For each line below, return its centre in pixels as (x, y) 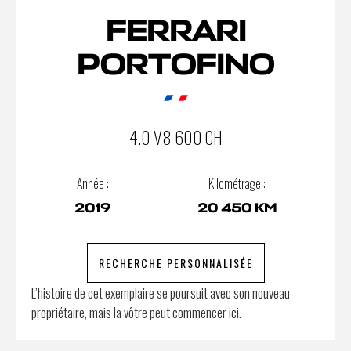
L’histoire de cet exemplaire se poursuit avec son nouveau (161, 292)
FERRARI (175, 31)
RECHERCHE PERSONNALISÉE (175, 262)
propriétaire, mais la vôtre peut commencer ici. (136, 312)
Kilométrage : (237, 183)
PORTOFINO (175, 65)
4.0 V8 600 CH (175, 137)
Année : (92, 183)
